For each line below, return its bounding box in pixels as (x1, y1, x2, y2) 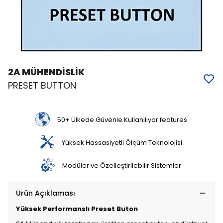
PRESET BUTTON (8, 79, 76, 92)
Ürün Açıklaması (16, 188, 75, 198)
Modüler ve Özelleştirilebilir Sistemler (62, 160, 182, 170)
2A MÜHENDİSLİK (8, 66, 85, 78)
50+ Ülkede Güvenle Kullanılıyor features (57, 114, 187, 124)
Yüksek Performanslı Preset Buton (16, 204, 138, 214)
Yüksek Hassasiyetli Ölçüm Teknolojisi (61, 137, 182, 147)
